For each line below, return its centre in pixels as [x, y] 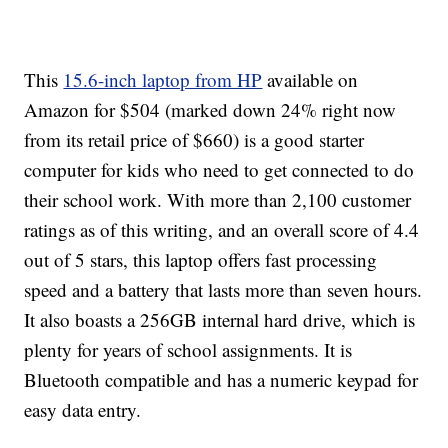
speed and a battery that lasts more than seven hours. [223, 290]
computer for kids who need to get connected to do [219, 170]
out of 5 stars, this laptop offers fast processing [201, 260]
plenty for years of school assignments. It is [188, 350]
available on [310, 80]
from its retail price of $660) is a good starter [194, 140]
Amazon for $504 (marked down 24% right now [210, 110]
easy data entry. [83, 410]
